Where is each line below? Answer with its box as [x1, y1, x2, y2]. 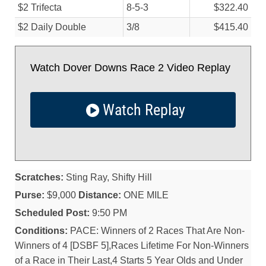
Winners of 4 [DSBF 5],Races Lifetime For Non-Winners [15, 240, 249, 251]
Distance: [78, 190, 121, 200]
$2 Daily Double [18, 22, 86, 32]
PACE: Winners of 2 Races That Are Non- [68, 226, 245, 236]
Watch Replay [99, 101, 185, 119]
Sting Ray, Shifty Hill [64, 172, 152, 182]
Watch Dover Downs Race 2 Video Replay [30, 62, 230, 74]
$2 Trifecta [18, 2, 62, 12]
